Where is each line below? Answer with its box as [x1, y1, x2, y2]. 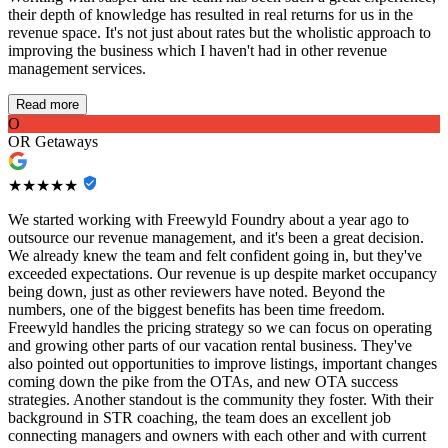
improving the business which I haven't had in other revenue [8, 42, 387, 60]
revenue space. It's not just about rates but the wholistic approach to [8, 24, 431, 42]
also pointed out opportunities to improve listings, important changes [8, 355, 437, 373]
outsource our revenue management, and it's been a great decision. [8, 229, 424, 247]
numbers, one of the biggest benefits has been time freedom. [8, 301, 385, 319]
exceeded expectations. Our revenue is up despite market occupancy [8, 265, 437, 283]
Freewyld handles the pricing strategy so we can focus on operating [8, 319, 432, 337]
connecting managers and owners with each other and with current [8, 427, 426, 445]
